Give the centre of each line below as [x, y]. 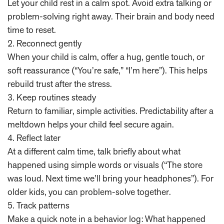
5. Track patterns [38, 205]
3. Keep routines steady [52, 97]
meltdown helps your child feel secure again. [91, 124]
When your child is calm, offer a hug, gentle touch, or [106, 57]
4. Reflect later [34, 138]
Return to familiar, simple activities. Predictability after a [110, 111]
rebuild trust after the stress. [60, 84]
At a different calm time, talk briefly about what [94, 151]
